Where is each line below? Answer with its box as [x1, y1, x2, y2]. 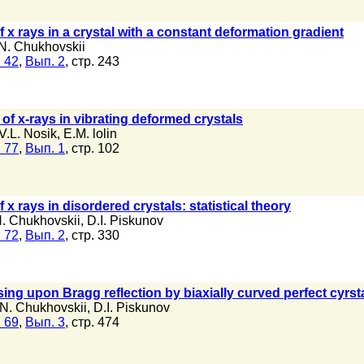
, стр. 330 [65, 228, 119, 242]
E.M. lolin [63, 127, 117, 141]
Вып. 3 [25, 315, 65, 329]
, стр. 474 [65, 315, 119, 329]
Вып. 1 [25, 141, 65, 155]
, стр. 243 [65, 54, 119, 68]
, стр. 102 [65, 141, 119, 155]
